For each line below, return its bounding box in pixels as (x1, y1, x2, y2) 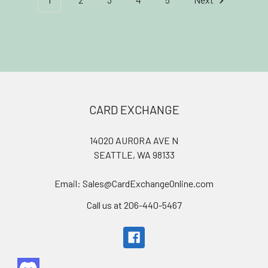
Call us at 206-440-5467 (86, 199, 182, 211)
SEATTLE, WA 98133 (93, 148, 175, 160)
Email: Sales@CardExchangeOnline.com (54, 177, 214, 189)
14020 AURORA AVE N (90, 134, 178, 146)
